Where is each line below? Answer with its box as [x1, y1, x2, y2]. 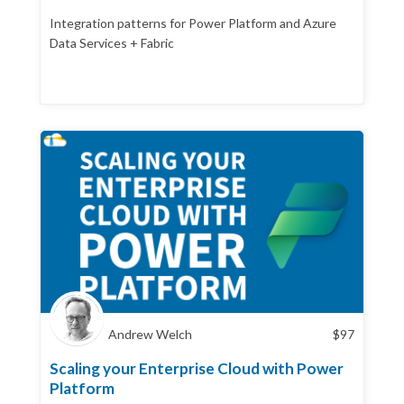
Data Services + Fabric [50, 35, 174, 50]
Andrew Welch [108, 326, 192, 342]
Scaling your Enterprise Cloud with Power [50, 358, 344, 378]
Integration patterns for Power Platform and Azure [50, 15, 336, 31]
